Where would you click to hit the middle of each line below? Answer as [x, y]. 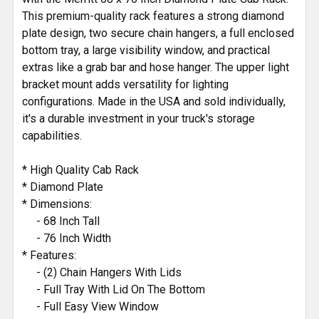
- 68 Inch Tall [61, 221]
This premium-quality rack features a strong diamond [153, 16]
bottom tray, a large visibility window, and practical [146, 50]
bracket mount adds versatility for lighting [125, 84]
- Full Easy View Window [90, 306]
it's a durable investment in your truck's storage [138, 118]
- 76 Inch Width [67, 238]
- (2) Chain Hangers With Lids [102, 272]
